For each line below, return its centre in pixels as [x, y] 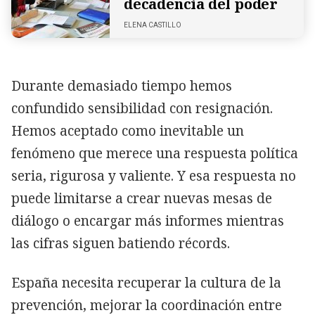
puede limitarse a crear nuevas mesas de [142, 198]
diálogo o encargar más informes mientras [148, 220]
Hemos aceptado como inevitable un [128, 130]
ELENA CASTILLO [153, 25]
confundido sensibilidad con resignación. [142, 108]
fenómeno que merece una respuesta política [155, 153]
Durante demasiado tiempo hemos [122, 85]
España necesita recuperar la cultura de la [146, 282]
